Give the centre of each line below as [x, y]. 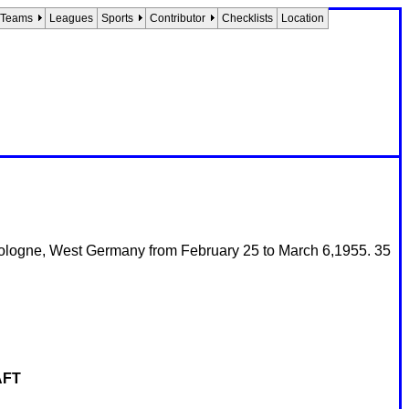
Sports [117, 18]
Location [303, 18]
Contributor [178, 18]
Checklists [247, 18]
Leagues [71, 18]
